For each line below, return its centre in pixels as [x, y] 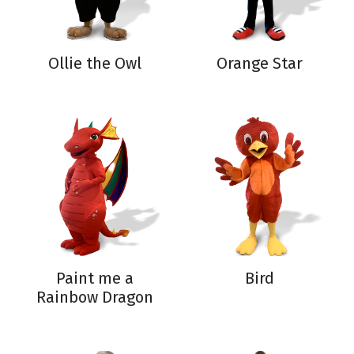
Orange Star [259, 63]
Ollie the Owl [95, 63]
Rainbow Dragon [95, 297]
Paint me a [95, 278]
